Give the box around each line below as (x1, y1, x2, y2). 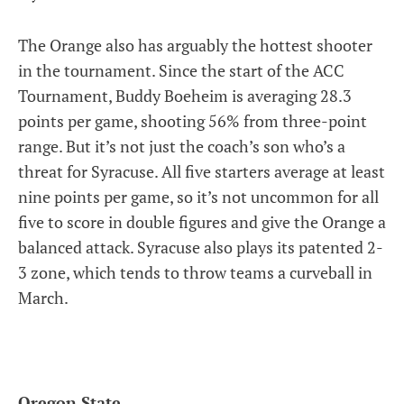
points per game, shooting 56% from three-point (18, 110, 367, 132)
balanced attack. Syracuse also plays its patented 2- (18, 236, 383, 258)
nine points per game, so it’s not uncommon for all (18, 186, 379, 207)
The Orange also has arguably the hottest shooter (18, 34, 372, 56)
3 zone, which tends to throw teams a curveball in (18, 262, 372, 283)
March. (18, 287, 69, 308)
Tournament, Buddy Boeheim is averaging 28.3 (18, 85, 352, 106)
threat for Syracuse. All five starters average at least (18, 161, 385, 182)
